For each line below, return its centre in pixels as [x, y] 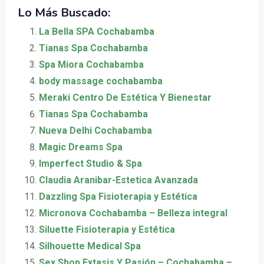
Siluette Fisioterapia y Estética [107, 230]
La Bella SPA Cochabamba [97, 32]
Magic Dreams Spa [81, 147]
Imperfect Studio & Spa [90, 164]
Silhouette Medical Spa [90, 246]
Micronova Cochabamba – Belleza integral [133, 213]
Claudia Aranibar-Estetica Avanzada [118, 180]
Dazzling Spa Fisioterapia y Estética [118, 197]
